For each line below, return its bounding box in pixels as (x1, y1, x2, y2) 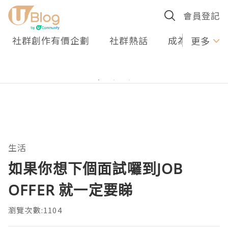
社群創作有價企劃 (12, 34, 90, 47)
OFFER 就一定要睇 (8, 180, 133, 199)
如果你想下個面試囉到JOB (8, 159, 183, 178)
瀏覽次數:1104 (8, 205, 62, 215)
